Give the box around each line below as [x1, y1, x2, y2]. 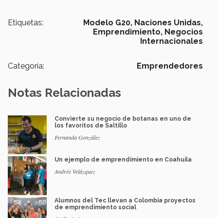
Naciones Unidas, [134, 18, 203, 28]
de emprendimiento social [54, 204, 136, 211]
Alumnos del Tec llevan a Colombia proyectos [54, 197, 196, 204]
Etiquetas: [8, 18, 43, 28]
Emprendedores [137, 61, 203, 71]
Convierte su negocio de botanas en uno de [54, 115, 191, 123]
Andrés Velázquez [54, 167, 95, 176]
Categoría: [8, 61, 44, 71]
